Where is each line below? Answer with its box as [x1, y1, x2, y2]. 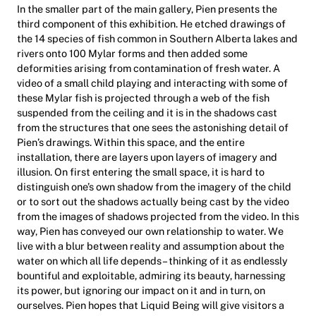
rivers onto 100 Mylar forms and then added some [17, 47, 248, 60]
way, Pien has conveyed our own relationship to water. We [17, 225, 284, 238]
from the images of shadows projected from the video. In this [17, 210, 299, 223]
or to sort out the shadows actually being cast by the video [17, 195, 289, 208]
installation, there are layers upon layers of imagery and [17, 151, 277, 164]
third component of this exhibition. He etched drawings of [17, 18, 286, 30]
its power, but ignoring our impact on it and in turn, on [17, 284, 265, 297]
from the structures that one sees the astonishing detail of [17, 121, 288, 134]
